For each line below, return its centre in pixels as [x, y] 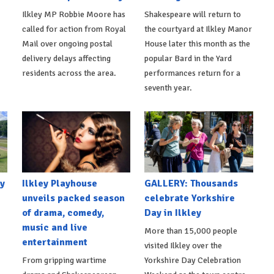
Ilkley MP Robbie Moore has [73, 14]
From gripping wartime [64, 260]
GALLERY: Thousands [191, 183]
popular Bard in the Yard [188, 58]
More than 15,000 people [191, 231]
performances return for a [193, 73]
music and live [54, 227]
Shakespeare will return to [193, 14]
